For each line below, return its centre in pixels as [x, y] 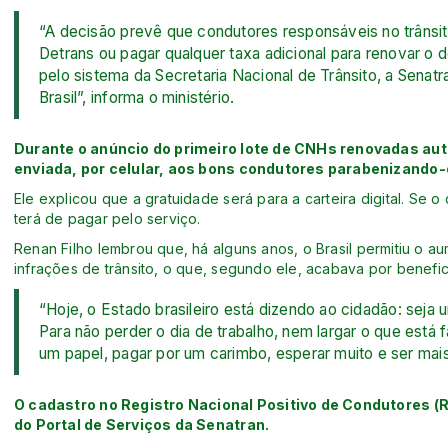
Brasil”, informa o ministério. [137, 97]
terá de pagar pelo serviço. [107, 218]
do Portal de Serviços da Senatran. [142, 424]
